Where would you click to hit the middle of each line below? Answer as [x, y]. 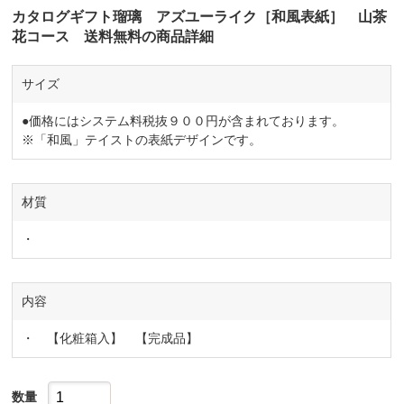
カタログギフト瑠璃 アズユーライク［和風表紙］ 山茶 [200, 17]
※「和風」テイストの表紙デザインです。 [142, 140]
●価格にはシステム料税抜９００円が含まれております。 [184, 121]
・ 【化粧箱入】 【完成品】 [110, 339]
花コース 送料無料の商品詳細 [113, 37]
